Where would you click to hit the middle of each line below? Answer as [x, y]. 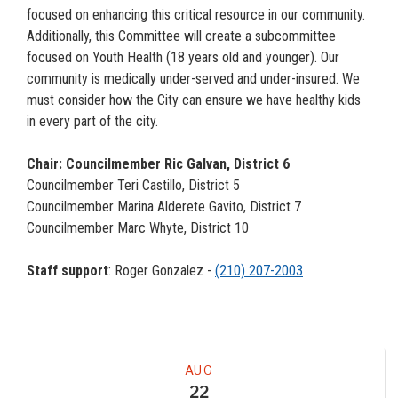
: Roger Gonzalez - [162, 270]
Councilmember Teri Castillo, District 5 [133, 185]
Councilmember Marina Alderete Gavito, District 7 [164, 206]
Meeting [47, 358]
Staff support [68, 270]
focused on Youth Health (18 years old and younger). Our [183, 57]
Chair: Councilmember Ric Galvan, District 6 [158, 163]
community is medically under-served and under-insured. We [193, 78]
